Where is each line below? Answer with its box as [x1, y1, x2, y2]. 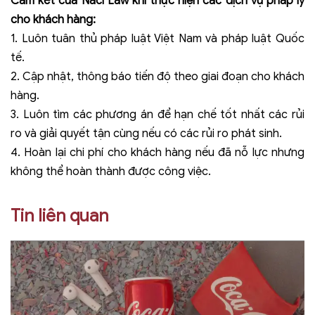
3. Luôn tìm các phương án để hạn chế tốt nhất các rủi [11, 108, 304, 122]
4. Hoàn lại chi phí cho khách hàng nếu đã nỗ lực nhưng [11, 146, 304, 160]
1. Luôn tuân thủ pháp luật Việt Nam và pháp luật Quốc [11, 32, 304, 46]
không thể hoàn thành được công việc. [11, 165, 211, 179]
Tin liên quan [11, 205, 108, 227]
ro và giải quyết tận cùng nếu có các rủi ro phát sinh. [11, 127, 282, 141]
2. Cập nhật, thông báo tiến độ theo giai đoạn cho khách [11, 70, 304, 84]
